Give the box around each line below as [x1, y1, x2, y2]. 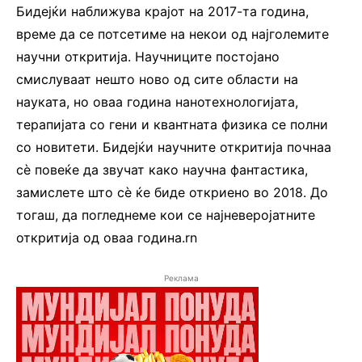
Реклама [163, 272, 199, 283]
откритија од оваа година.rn [16, 229, 197, 246]
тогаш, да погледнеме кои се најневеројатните [16, 206, 315, 223]
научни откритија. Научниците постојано [16, 48, 280, 65]
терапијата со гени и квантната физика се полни [16, 116, 328, 133]
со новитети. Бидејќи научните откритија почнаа [16, 138, 331, 155]
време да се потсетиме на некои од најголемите [16, 25, 329, 42]
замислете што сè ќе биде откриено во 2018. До [16, 183, 328, 200]
